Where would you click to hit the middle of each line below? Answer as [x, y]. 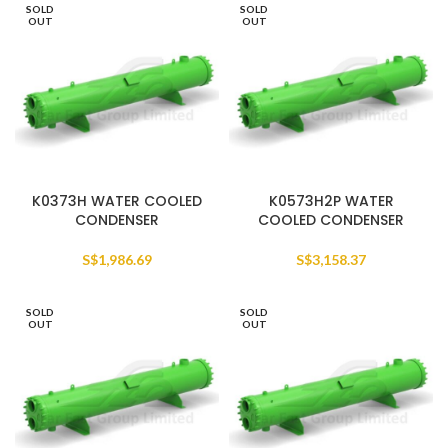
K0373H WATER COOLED [117, 201]
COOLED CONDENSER [331, 220]
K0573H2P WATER [331, 201]
